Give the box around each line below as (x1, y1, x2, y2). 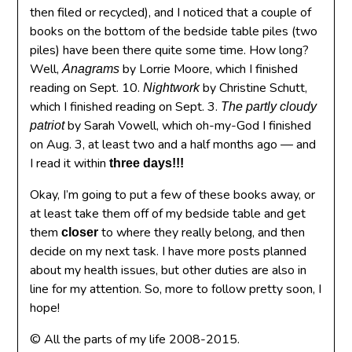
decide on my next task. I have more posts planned (30, 243, 307, 260)
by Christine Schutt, (200, 79, 308, 97)
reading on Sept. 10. (30, 79, 144, 97)
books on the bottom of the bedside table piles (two (30, 23, 318, 40)
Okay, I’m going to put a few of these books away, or (30, 186, 316, 203)
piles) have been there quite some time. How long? (30, 42, 310, 59)
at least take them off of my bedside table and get (30, 205, 306, 222)
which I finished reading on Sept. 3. (30, 98, 222, 115)
